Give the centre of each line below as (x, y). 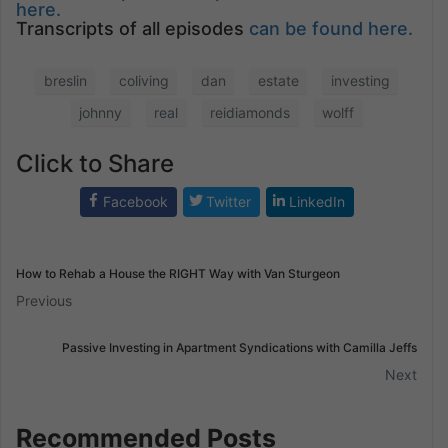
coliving (143, 81)
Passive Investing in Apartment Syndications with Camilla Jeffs (239, 347)
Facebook (135, 201)
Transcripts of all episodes (132, 29)
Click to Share (95, 163)
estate (278, 81)
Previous (44, 300)
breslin (65, 81)
